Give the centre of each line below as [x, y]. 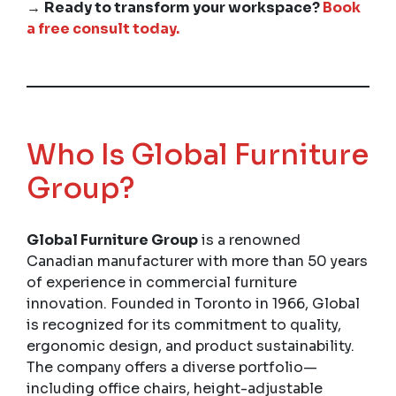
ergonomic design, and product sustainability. [190, 346]
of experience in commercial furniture [162, 282]
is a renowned [249, 240]
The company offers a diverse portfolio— [172, 367]
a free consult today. [103, 28]
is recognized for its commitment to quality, [184, 324]
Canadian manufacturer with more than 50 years [197, 261]
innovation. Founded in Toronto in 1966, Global [193, 303]
